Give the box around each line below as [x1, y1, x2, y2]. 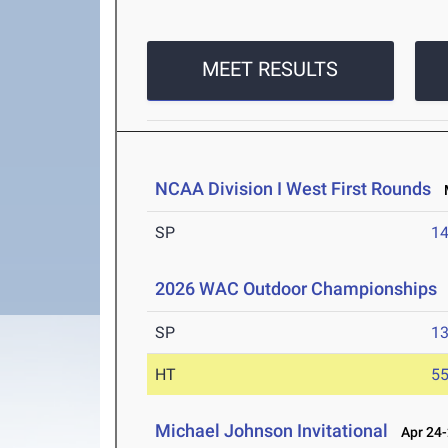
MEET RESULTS [202, 57, 339, 82]
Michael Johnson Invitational [155, 420, 389, 442]
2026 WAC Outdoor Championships [155, 278, 438, 300]
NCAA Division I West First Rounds [155, 178, 432, 200]
